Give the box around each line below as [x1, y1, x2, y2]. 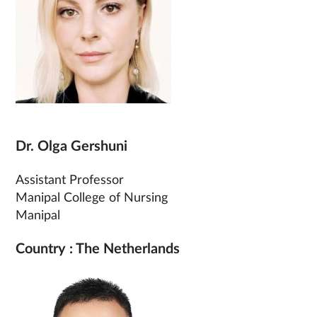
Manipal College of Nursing [16, 192, 168, 204]
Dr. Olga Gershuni [16, 139, 127, 154]
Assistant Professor [16, 174, 124, 187]
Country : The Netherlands [16, 242, 180, 256]
